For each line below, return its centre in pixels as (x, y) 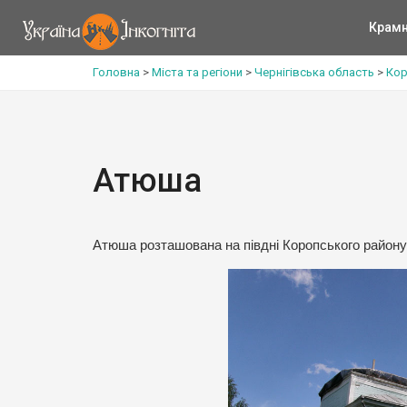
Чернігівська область (314, 72)
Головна (116, 72)
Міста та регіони (197, 72)
